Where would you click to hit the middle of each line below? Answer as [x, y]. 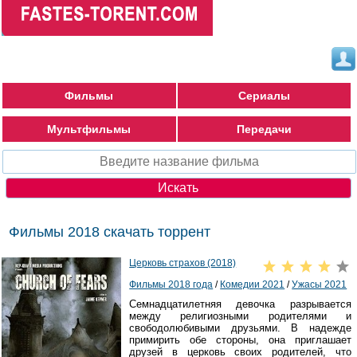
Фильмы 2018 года [171, 285]
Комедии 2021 [253, 285]
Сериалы [264, 96]
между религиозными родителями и [240, 316]
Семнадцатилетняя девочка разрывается [240, 304]
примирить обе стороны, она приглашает [240, 340]
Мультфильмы [89, 129]
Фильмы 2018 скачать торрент [110, 231]
